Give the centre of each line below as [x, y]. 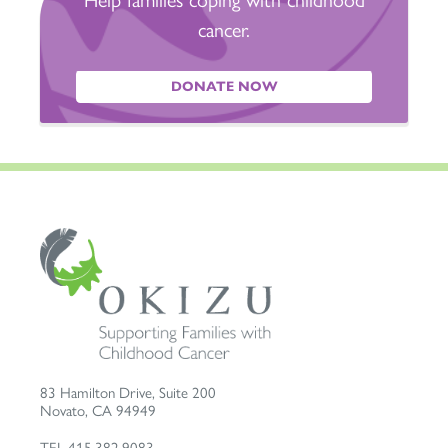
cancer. [224, 29]
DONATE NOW [224, 86]
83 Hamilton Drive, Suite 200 [128, 392]
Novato [62, 410]
